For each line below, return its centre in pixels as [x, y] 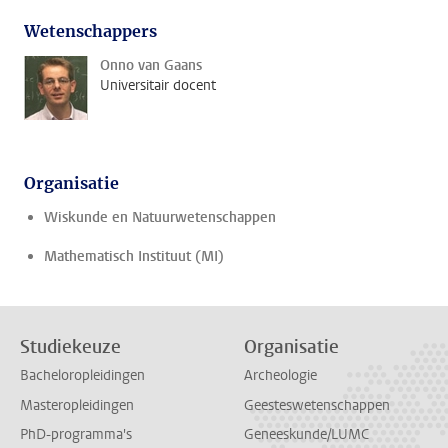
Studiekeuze [70, 347]
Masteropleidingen [77, 405]
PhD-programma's [76, 434]
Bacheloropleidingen [82, 376]
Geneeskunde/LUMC [306, 434]
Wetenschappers [90, 31]
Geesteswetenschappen [317, 405]
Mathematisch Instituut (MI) [134, 256]
